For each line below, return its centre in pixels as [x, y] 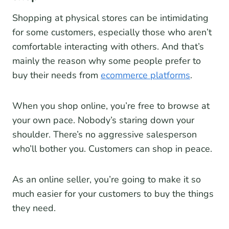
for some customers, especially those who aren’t [112, 32]
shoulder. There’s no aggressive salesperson [105, 135]
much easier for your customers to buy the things [113, 194]
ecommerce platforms [145, 75]
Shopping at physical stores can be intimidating [110, 18]
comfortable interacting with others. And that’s [108, 47]
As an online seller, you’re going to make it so [107, 180]
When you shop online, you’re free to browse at [111, 106]
